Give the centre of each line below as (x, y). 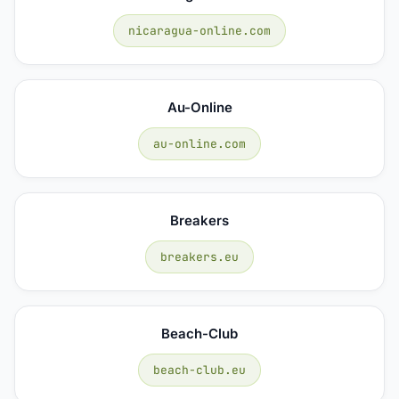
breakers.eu (199, 256)
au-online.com (199, 143)
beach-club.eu (199, 370)
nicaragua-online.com (199, 30)
